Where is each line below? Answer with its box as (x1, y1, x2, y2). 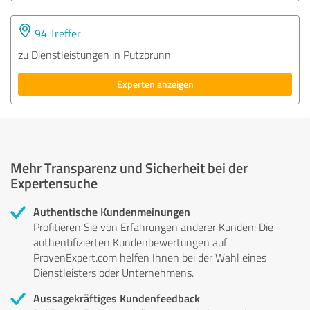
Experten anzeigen (116, 77, 194, 91)
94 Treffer (32, 25, 81, 41)
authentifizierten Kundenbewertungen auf (33, 234, 227, 250)
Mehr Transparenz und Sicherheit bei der (10, 157, 248, 177)
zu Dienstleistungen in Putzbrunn (18, 46, 171, 62)
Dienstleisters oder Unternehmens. (33, 264, 194, 280)
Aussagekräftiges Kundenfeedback (33, 289, 200, 306)
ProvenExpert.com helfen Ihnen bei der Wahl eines (33, 249, 266, 265)
